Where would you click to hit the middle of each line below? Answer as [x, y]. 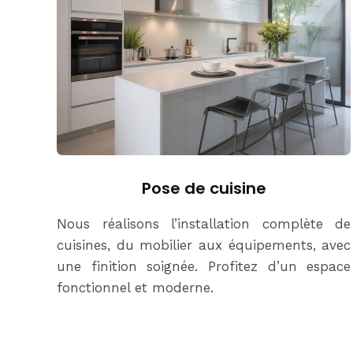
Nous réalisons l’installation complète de [204, 223]
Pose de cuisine [204, 188]
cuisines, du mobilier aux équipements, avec [204, 245]
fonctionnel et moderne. [135, 287]
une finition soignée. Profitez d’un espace [204, 266]
